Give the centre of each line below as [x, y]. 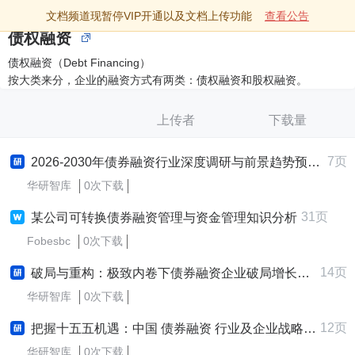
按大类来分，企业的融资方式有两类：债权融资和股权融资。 [158, 80]
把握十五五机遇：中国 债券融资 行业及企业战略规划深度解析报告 [167, 328]
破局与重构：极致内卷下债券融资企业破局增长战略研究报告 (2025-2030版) [164, 273]
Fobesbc [49, 241]
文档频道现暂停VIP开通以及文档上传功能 [149, 16]
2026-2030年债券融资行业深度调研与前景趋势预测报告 [169, 162]
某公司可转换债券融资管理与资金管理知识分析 [164, 218]
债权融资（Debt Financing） [79, 63]
